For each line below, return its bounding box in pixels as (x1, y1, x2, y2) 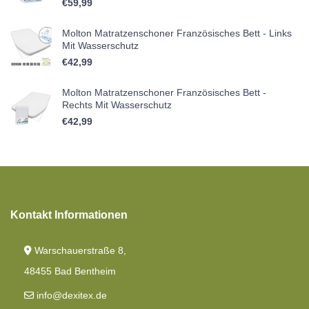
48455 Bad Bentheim (24, 266, 116, 277)
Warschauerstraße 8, (32, 245, 126, 257)
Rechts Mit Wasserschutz (62, 99, 172, 111)
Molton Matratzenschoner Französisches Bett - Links (62, 28, 292, 39)
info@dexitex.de (34, 290, 107, 301)
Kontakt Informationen (10, 209, 128, 221)
